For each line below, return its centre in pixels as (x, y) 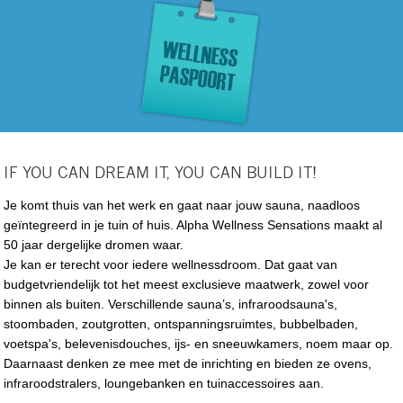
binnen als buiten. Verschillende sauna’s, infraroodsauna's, (171, 304)
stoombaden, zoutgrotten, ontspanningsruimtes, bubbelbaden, (181, 323)
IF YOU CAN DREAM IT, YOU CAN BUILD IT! (161, 173)
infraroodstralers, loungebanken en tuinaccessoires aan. (166, 383)
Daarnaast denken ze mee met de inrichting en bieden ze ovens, (188, 363)
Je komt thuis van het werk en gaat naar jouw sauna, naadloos (182, 205)
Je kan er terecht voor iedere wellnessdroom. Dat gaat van (171, 264)
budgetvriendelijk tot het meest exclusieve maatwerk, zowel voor (187, 284)
